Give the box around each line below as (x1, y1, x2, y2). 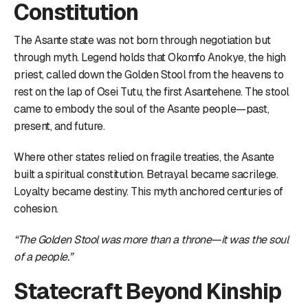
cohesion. (14, 201, 58, 216)
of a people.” (14, 249, 73, 264)
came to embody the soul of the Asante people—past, (14, 101, 269, 116)
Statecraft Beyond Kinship (14, 276, 281, 305)
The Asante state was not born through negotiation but (14, 32, 271, 47)
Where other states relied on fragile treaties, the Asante (14, 149, 274, 164)
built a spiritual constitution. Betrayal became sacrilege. (14, 166, 278, 181)
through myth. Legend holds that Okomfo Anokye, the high (14, 49, 286, 65)
